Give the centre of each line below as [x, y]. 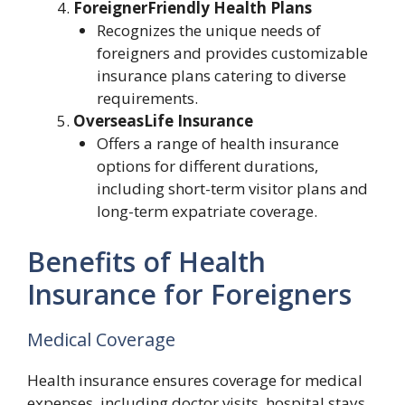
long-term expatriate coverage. [207, 211]
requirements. [147, 98]
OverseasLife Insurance [163, 121]
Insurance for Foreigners [189, 294]
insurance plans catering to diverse [221, 75]
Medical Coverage [101, 339]
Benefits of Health [146, 261]
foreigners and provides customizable [232, 53]
